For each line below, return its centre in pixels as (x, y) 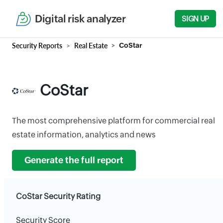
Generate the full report (74, 160)
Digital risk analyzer (80, 19)
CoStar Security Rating (58, 196)
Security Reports (37, 46)
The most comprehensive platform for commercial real (113, 121)
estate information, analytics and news (84, 135)
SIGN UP (195, 19)
